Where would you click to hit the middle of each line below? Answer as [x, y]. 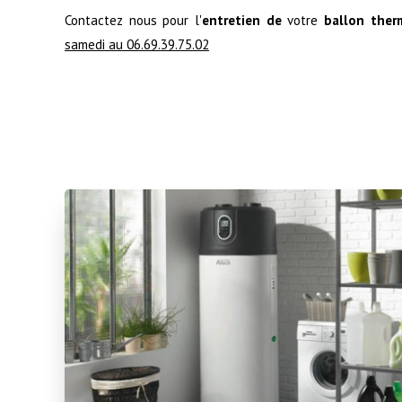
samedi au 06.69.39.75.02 [137, 44]
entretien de [242, 20]
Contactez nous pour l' [134, 20]
